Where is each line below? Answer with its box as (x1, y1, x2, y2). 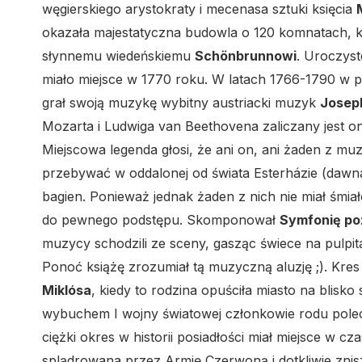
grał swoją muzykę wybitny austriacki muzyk (42, 95, 320, 111)
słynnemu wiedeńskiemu (42, 48, 195, 64)
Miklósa (42, 282, 91, 298)
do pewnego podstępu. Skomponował (42, 212, 280, 228)
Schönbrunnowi (195, 48, 297, 64)
